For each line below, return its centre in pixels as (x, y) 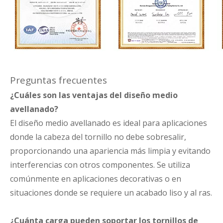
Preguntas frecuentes (58, 80)
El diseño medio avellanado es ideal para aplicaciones (109, 123)
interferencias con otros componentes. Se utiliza (100, 165)
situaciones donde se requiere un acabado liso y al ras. (111, 193)
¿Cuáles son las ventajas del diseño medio (94, 95)
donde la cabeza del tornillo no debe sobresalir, (98, 137)
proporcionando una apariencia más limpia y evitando (110, 151)
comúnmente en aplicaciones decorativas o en (96, 179)
